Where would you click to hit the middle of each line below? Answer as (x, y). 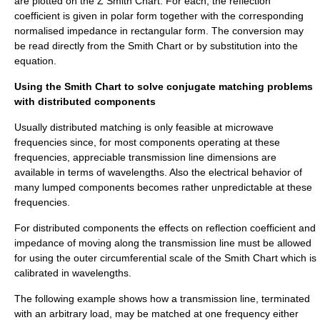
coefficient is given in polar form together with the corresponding (159, 15)
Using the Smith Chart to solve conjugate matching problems (164, 86)
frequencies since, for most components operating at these (147, 142)
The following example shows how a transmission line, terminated (162, 298)
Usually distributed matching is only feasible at (120, 127)
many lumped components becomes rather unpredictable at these (163, 187)
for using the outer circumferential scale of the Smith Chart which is (165, 257)
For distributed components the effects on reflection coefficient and (165, 227)
